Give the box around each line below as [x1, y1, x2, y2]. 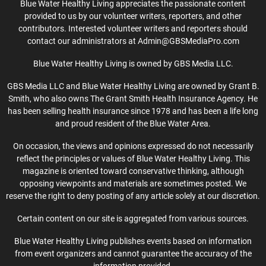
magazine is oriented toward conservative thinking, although [22, 166, 244, 176]
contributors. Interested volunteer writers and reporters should [18, 23, 248, 33]
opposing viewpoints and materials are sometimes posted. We [20, 178, 246, 188]
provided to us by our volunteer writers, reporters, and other [24, 11, 242, 21]
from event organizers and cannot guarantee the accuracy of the [14, 248, 252, 258]
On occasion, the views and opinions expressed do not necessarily [12, 141, 254, 151]
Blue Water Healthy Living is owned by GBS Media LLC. [33, 58, 233, 68]
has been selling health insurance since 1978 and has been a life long [8, 106, 258, 116]
